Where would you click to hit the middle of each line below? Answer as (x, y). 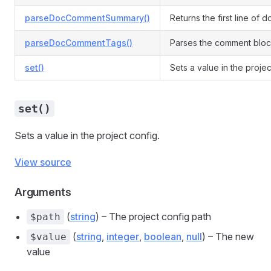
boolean (163, 237)
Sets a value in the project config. (87, 135)
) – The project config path (153, 217)
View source (43, 162)
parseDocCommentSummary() (87, 18)
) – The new (228, 237)
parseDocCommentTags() (79, 43)
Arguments (43, 192)
